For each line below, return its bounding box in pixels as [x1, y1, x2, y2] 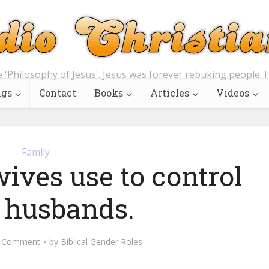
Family [21, 145, 50, 159]
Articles [150, 86, 189, 99]
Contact [39, 86, 76, 99]
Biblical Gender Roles [60, 236, 142, 247]
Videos [216, 86, 249, 99]
